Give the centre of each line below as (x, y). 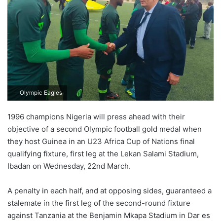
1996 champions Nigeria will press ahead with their (96, 116)
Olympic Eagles (40, 92)
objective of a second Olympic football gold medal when (105, 129)
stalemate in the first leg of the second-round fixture (99, 203)
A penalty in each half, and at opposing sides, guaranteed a (110, 190)
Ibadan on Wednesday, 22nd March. (69, 166)
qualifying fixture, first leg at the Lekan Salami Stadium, (103, 153)
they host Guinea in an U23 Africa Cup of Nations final (101, 141)
